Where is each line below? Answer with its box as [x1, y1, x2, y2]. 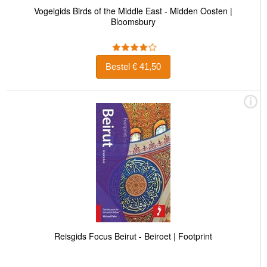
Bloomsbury [111, 15, 156, 27]
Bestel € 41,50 [132, 61, 161, 72]
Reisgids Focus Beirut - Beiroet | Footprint [54, 229, 212, 242]
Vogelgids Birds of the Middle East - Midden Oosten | [34, 4, 232, 17]
